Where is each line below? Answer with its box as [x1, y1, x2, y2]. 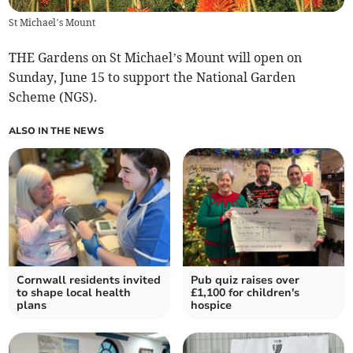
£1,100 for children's [191, 285, 299, 301]
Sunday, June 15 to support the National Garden [9, 69, 296, 86]
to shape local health [17, 285, 132, 301]
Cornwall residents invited [17, 273, 162, 288]
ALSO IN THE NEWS [9, 124, 105, 138]
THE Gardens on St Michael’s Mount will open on [9, 50, 303, 66]
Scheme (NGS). [9, 89, 98, 106]
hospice [191, 298, 232, 314]
